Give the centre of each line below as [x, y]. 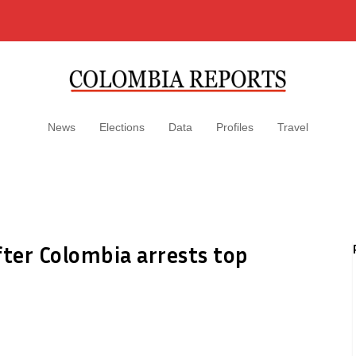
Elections [122, 127]
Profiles [235, 127]
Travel [293, 127]
